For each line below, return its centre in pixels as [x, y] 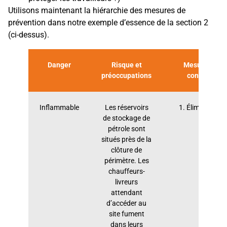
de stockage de [126, 118]
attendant [126, 193]
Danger [59, 65]
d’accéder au [126, 203]
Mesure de [200, 65]
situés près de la [126, 139]
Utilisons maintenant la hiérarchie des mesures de [97, 10]
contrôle [200, 75]
